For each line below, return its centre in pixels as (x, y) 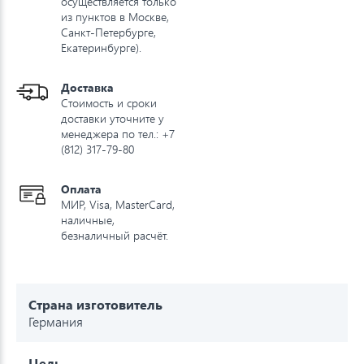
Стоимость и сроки (109, 102)
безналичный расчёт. (115, 235)
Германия (56, 321)
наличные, (88, 219)
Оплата (81, 188)
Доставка (87, 87)
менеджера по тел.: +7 (118, 133)
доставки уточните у (113, 118)
